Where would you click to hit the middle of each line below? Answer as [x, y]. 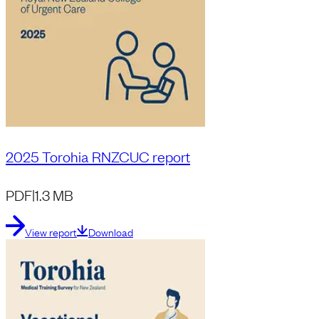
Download [111, 232]
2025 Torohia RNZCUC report [98, 156]
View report [51, 232]
